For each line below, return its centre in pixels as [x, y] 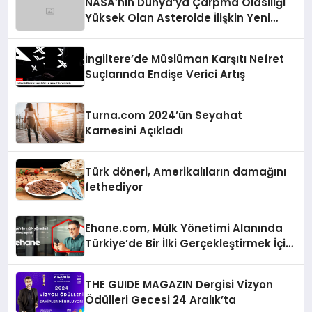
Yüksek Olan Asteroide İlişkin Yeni [178, 18]
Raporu [106, 33]
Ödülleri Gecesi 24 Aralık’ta [161, 300]
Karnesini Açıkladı [134, 131]
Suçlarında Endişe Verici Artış [165, 75]
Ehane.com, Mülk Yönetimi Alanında [184, 228]
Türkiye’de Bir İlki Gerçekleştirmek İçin [189, 244]
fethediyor [114, 187]
